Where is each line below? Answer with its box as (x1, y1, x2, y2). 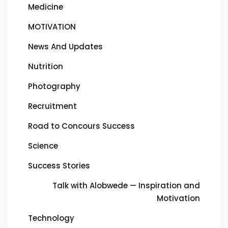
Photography (28, 81, 80, 92)
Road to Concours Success (28, 121, 135, 131)
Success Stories (28, 160, 90, 171)
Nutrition (28, 61, 63, 72)
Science (28, 140, 58, 151)
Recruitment (28, 101, 77, 111)
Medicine (28, 2, 63, 12)
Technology (28, 213, 74, 223)
